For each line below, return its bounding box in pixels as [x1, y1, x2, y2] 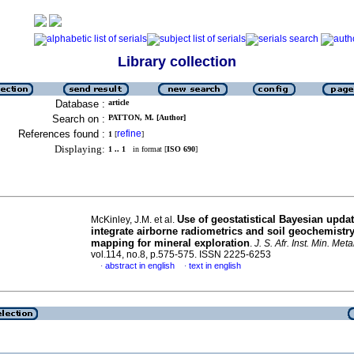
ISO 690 [167, 145, 195, 153]
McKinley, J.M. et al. [91, 214, 177, 225]
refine [117, 128, 141, 139]
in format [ [126, 145, 167, 153]
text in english [189, 261, 241, 270]
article [108, 98, 129, 107]
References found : [18, 128, 105, 140]
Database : [55, 98, 105, 110]
